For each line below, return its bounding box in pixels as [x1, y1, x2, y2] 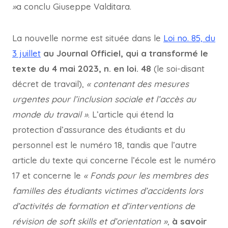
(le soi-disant [151, 63, 205, 74]
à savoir [172, 216, 207, 226]
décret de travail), [12, 78, 87, 89]
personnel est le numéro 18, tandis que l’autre [12, 139, 197, 150]
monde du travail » [12, 109, 88, 120]
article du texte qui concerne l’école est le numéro [12, 155, 216, 165]
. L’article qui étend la [88, 109, 174, 120]
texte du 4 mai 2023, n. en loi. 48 [12, 63, 151, 74]
